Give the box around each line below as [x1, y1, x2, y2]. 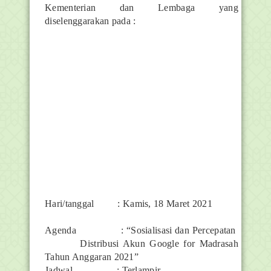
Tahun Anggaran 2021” [45, 252, 139, 262]
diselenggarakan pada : [45, 16, 136, 26]
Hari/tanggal [45, 198, 94, 209]
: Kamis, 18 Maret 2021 [117, 198, 212, 209]
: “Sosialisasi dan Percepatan [121, 225, 239, 235]
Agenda [45, 225, 76, 235]
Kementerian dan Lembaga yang [45, 2, 238, 13]
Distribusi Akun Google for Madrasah [45, 238, 238, 249]
